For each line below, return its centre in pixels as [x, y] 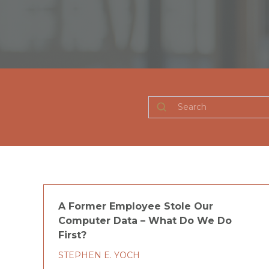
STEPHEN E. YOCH [99, 255]
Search [162, 101]
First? [72, 235]
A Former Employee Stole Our [136, 206]
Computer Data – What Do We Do [145, 220]
